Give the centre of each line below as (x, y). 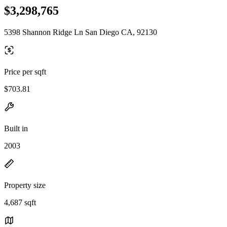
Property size (25, 185)
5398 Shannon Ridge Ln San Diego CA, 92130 (81, 32)
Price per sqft (25, 71)
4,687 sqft (20, 202)
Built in (16, 128)
